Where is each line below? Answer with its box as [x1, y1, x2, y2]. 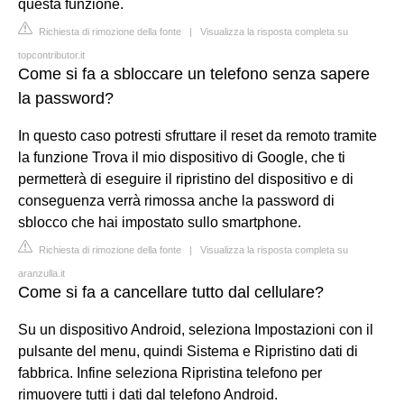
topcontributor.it [18, 49, 85, 60]
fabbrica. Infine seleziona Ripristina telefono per [18, 364, 322, 381]
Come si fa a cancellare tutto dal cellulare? [18, 282, 324, 301]
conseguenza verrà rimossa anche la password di [18, 192, 335, 208]
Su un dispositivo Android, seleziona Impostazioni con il [18, 321, 373, 337]
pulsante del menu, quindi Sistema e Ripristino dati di [18, 343, 358, 359]
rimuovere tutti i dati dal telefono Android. [18, 386, 278, 402]
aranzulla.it [18, 267, 65, 279]
